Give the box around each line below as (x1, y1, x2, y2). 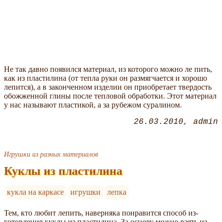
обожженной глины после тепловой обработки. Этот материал (4, 91, 217, 100)
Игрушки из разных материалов (4, 150, 98, 158)
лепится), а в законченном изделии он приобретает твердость (4, 82, 212, 91)
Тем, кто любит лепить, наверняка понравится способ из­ (4, 208, 198, 217)
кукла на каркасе (7, 187, 64, 196)
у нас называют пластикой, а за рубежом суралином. (4, 100, 182, 109)
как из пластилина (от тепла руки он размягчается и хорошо (4, 73, 207, 82)
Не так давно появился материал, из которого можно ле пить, (4, 64, 212, 73)
